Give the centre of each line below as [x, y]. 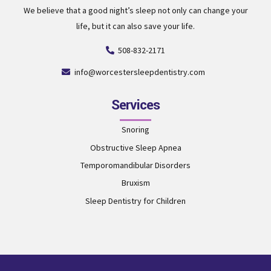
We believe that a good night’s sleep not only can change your [135, 10]
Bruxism [135, 183]
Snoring [135, 130]
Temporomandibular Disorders [135, 165]
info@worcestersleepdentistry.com [140, 72]
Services [135, 105]
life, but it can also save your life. [135, 26]
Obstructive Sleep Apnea [135, 147]
